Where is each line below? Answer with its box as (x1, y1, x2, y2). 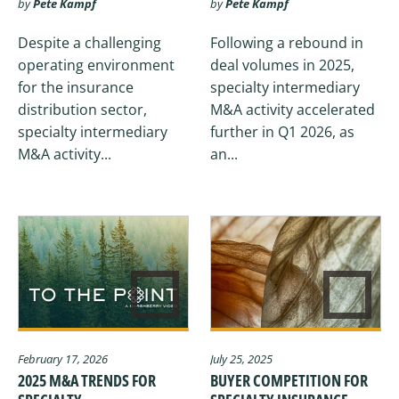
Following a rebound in (210, 33, 363, 53)
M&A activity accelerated (210, 100, 375, 120)
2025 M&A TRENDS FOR (18, 370, 156, 392)
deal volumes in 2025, (210, 55, 354, 76)
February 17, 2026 (18, 350, 108, 367)
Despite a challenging (18, 33, 161, 53)
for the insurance (18, 77, 134, 98)
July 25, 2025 (210, 350, 273, 367)
